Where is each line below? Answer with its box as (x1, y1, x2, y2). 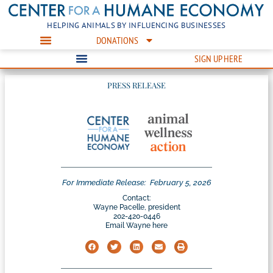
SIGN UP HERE (194, 52, 243, 65)
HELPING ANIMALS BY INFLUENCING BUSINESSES (47, 19, 226, 30)
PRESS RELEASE (107, 79, 166, 90)
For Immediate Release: (62, 178, 146, 188)
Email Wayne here (105, 221, 168, 230)
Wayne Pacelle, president (93, 203, 180, 212)
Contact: (122, 194, 151, 203)
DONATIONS (96, 34, 138, 46)
